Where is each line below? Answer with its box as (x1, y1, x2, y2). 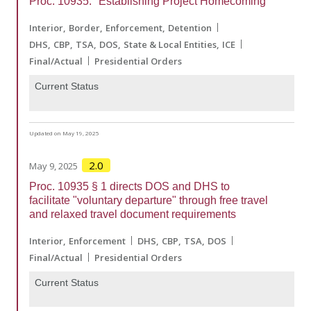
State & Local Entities (124, 37, 217, 51)
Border (69, 21, 100, 34)
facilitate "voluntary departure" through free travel (29, 194, 268, 206)
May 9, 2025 (29, 159, 78, 172)
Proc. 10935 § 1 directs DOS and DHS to (29, 180, 230, 192)
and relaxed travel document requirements (29, 208, 236, 220)
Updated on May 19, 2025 (29, 128, 99, 137)
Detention (168, 21, 212, 34)
